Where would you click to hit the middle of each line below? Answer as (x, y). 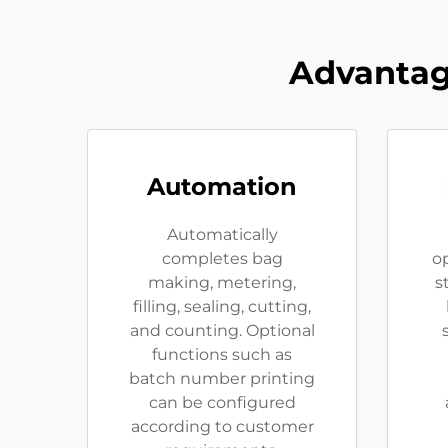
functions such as (222, 355)
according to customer (222, 427)
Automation (222, 187)
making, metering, (222, 283)
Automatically (222, 235)
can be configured (222, 403)
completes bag (222, 259)
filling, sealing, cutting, (222, 307)
